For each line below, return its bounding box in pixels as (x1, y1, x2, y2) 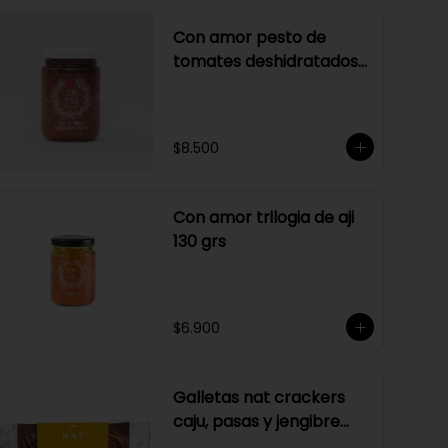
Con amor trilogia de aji (173, 206, 354, 229)
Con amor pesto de (173, 26, 326, 49)
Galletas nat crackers (173, 386, 345, 409)
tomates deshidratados (173, 50, 358, 73)
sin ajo (173, 74, 221, 97)
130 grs (173, 230, 226, 253)
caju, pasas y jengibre (173, 410, 340, 433)
